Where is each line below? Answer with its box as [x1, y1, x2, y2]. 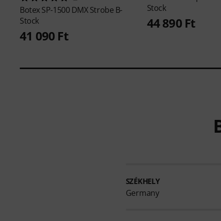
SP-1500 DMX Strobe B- [41, 4, 122, 16]
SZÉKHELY [125, 176, 160, 186]
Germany [125, 187, 159, 199]
